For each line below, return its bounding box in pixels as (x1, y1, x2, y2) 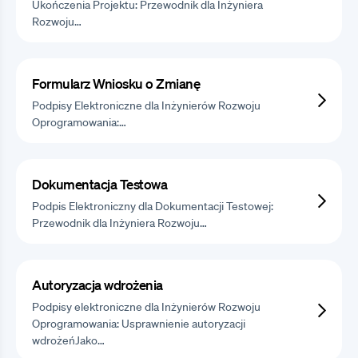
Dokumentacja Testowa (32, 176, 167, 193)
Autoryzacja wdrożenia (32, 276, 163, 294)
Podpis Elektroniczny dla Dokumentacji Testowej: (32, 199, 273, 214)
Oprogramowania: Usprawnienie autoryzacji (32, 316, 245, 332)
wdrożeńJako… (32, 333, 105, 348)
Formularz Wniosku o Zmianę (32, 75, 200, 93)
